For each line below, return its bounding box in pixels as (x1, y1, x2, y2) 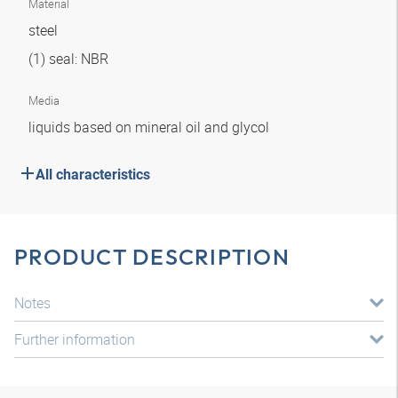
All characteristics (36, 166, 150, 183)
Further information (14, 330, 135, 349)
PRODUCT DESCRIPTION (14, 243, 290, 271)
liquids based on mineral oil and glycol (28, 117, 273, 137)
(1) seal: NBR (28, 49, 112, 68)
